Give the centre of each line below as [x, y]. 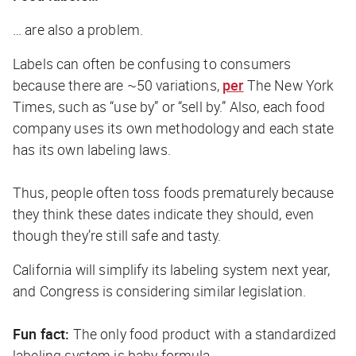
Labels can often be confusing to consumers [152, 64]
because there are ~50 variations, [118, 85]
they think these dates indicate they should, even [164, 214]
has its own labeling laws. [92, 150]
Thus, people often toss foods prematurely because [174, 193]
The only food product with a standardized [205, 334]
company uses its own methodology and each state [174, 128]
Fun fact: [43, 334]
